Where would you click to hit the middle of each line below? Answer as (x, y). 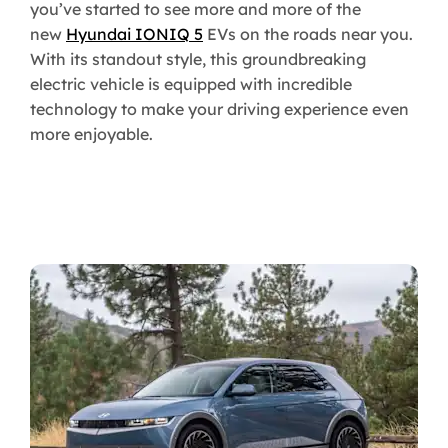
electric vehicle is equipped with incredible (191, 84)
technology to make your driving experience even (219, 109)
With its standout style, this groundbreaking (198, 59)
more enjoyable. (91, 134)
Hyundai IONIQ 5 (134, 34)
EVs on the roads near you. (308, 34)
